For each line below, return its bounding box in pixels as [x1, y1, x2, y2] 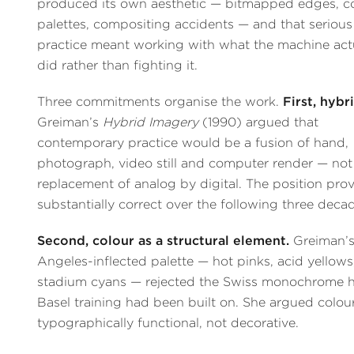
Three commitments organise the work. [37, 94, 284, 110]
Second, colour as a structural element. [37, 233, 290, 249]
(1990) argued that [198, 115, 319, 130]
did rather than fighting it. [37, 58, 198, 73]
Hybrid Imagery [103, 115, 199, 130]
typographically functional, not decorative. [37, 315, 299, 331]
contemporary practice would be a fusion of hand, [37, 135, 349, 151]
